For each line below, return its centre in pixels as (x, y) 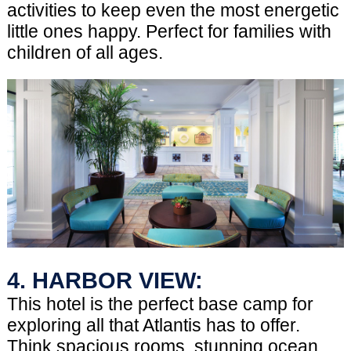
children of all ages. (85, 53)
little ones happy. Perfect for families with (169, 32)
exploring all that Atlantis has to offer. (153, 326)
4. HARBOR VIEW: (105, 280)
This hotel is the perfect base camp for (160, 304)
